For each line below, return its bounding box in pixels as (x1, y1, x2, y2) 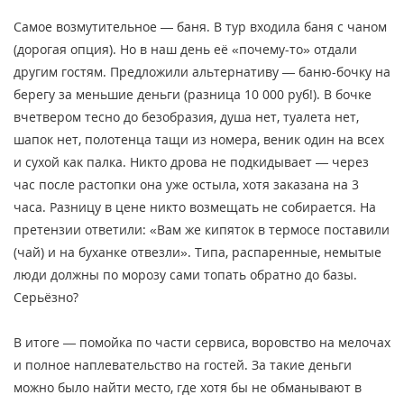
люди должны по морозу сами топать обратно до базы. (14, 265, 357, 283)
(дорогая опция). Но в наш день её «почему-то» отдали (14, 40, 357, 58)
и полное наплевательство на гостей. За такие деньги (14, 355, 352, 373)
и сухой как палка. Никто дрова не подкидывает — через (14, 152, 369, 170)
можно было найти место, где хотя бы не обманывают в (14, 378, 362, 396)
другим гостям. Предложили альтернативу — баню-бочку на (14, 62, 390, 80)
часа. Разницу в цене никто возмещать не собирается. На (14, 197, 376, 216)
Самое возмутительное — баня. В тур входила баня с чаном (14, 17, 387, 35)
